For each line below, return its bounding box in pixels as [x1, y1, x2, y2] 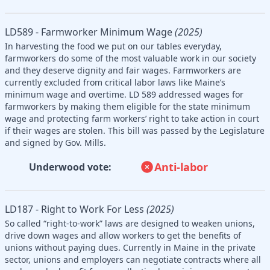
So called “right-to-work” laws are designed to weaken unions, [5, 217, 255, 229]
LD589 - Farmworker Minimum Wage [5, 25, 172, 39]
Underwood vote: [28, 160, 111, 174]
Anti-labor [154, 159, 208, 174]
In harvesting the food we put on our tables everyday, [5, 40, 222, 52]
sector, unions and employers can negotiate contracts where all [5, 253, 261, 265]
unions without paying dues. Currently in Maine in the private [5, 241, 256, 253]
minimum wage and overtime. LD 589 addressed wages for [5, 88, 243, 100]
